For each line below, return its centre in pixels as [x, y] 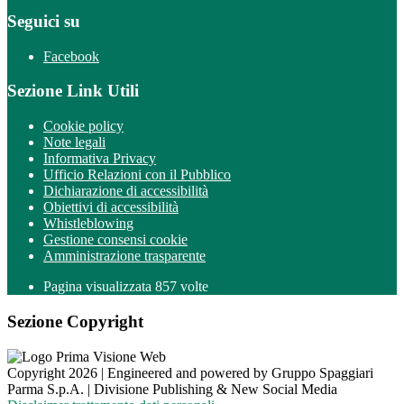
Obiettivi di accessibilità [111, 207]
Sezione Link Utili [73, 91]
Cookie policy [83, 126]
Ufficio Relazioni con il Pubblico [137, 175]
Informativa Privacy [100, 159]
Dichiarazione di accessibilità [126, 191]
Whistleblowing [88, 224]
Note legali [74, 142]
